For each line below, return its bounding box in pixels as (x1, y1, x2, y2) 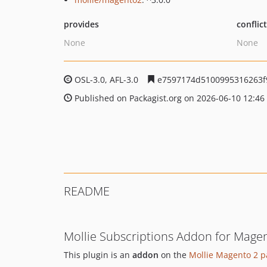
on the (159, 249, 189, 260)
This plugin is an (64, 249, 132, 260)
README (64, 183, 110, 199)
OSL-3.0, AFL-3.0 (72, 74, 141, 85)
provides (64, 18, 99, 30)
